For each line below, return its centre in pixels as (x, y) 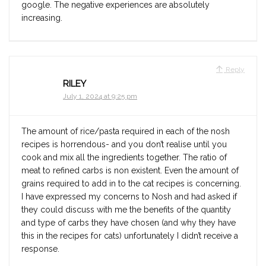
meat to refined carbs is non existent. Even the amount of (130, 171)
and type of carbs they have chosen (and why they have (129, 223)
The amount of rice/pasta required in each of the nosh (126, 132)
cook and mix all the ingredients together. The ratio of (124, 158)
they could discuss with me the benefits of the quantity (126, 210)
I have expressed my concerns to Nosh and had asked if (129, 197)
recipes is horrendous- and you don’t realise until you (124, 145)
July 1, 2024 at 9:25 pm (100, 96)
